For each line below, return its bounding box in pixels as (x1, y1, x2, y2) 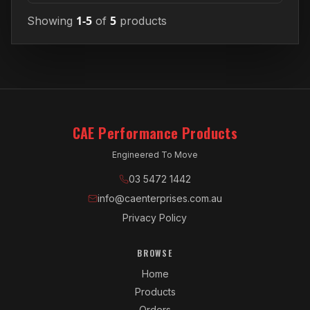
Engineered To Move (111, 149, 198, 161)
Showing (27, 14, 76, 28)
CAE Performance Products (72, 122, 238, 144)
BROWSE (137, 247, 173, 259)
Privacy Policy (122, 212, 188, 224)
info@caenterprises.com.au (97, 192, 222, 205)
